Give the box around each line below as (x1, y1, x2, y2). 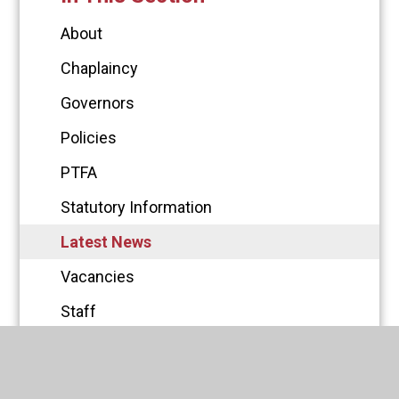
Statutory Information (61, 198, 213, 217)
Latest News (61, 232, 152, 252)
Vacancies (61, 267, 135, 287)
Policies (61, 128, 118, 148)
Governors (61, 94, 135, 113)
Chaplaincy (61, 59, 139, 78)
